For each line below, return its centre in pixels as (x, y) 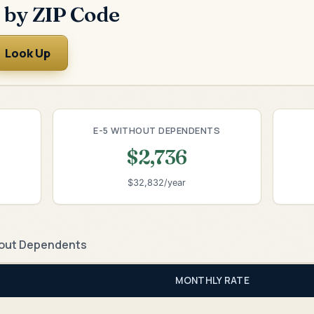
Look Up (28, 53)
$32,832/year (157, 183)
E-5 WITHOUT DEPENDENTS (157, 130)
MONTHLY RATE (212, 280)
